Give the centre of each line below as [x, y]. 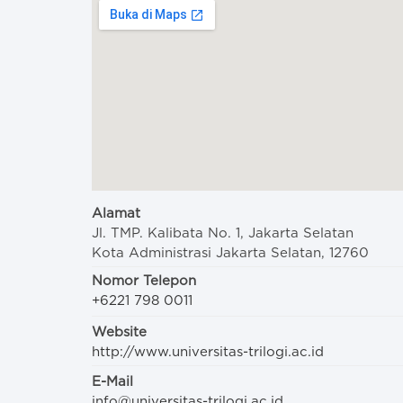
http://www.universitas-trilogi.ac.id [208, 352]
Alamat [116, 214]
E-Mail [112, 382]
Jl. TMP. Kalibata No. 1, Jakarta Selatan [223, 233]
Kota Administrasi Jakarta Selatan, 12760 [230, 253]
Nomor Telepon [144, 281]
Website [119, 332]
